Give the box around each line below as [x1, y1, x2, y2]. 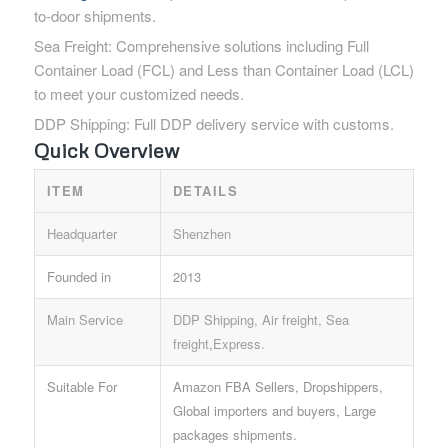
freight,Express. [172, 333, 265, 353]
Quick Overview [33, 137, 179, 162]
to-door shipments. [33, 4, 156, 26]
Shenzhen [172, 223, 231, 243]
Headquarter [46, 223, 117, 243]
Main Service [46, 309, 123, 329]
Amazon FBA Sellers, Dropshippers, [172, 376, 383, 396]
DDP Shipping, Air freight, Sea [172, 309, 349, 329]
